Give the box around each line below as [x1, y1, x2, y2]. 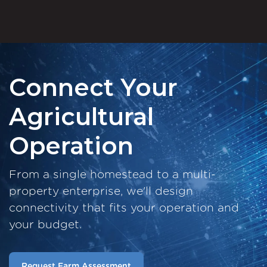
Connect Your [9, 73, 178, 103]
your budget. [9, 217, 82, 231]
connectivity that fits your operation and [9, 200, 239, 215]
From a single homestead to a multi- [9, 167, 216, 181]
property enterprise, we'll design [9, 184, 193, 198]
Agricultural [9, 102, 154, 132]
